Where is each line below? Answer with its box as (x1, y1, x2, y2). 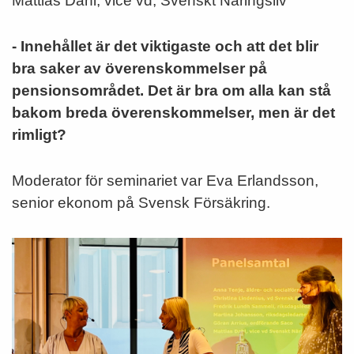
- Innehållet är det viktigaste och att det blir (12, 37, 318, 55)
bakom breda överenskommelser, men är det (12, 104, 335, 121)
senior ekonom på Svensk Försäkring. (12, 194, 270, 211)
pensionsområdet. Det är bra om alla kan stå (12, 81, 331, 99)
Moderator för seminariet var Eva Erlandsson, (12, 171, 318, 189)
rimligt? (12, 126, 66, 143)
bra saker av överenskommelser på (12, 59, 267, 77)
